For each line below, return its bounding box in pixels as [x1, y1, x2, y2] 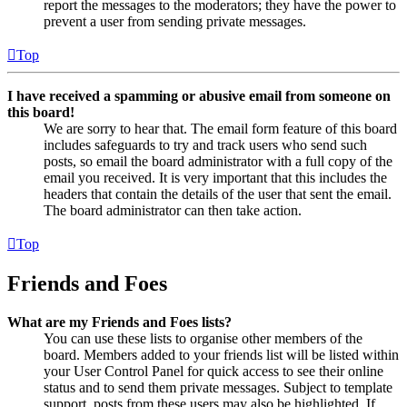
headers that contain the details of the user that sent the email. [44, 186, 392, 203]
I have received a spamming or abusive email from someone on [7, 88, 391, 104]
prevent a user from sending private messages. [44, 14, 306, 30]
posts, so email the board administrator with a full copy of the [44, 154, 392, 170]
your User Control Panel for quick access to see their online [44, 362, 383, 379]
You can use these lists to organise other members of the [44, 330, 362, 346]
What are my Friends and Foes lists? [7, 313, 232, 330]
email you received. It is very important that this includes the [44, 170, 387, 186]
